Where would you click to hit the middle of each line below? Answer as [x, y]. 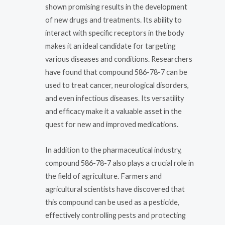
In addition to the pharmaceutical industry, [114, 150]
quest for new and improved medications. [112, 124]
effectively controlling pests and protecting [116, 215]
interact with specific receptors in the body [115, 33]
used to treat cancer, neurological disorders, [117, 85]
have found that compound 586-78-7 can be [116, 72]
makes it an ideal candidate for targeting [110, 46]
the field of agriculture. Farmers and [103, 176]
